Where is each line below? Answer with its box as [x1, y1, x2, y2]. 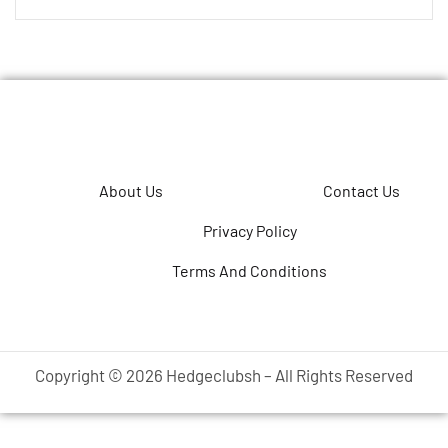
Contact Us [323, 181, 401, 201]
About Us [99, 181, 164, 201]
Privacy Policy [202, 221, 297, 241]
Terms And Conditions [172, 261, 328, 281]
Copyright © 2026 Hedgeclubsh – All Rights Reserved [35, 365, 413, 386]
